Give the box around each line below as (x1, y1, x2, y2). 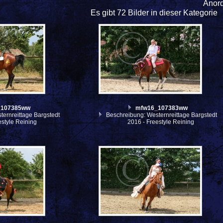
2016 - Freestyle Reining (127, 118, 195, 125)
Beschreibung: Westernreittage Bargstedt (105, 111, 218, 118)
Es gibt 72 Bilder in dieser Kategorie (91, 8, 218, 17)
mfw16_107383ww (135, 104, 188, 111)
